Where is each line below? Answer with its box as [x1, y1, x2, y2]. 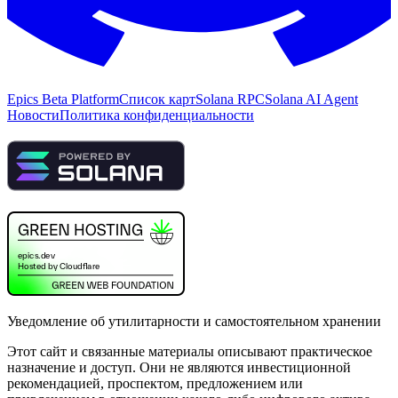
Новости [7, 107, 60, 123]
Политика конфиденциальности [60, 107, 254, 123]
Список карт [119, 92, 195, 107]
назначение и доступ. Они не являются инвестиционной [7, 360, 351, 376]
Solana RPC [195, 92, 265, 107]
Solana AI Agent [265, 92, 358, 107]
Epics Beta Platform [7, 92, 119, 107]
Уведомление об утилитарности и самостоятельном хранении [7, 314, 381, 330]
